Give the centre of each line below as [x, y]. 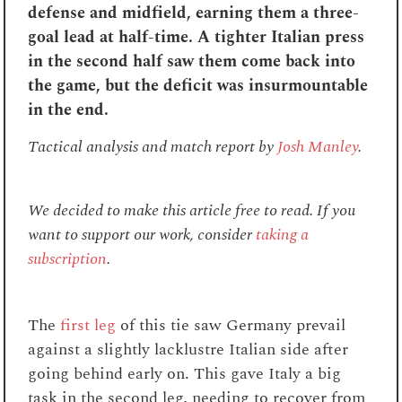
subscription [68, 258]
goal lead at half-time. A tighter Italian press [197, 37]
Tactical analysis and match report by [153, 146]
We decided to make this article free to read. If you [192, 210]
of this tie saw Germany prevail [231, 325]
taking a [283, 234]
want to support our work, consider [142, 234]
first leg [88, 325]
